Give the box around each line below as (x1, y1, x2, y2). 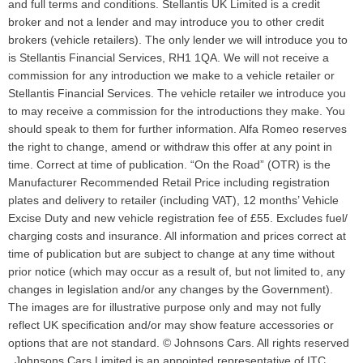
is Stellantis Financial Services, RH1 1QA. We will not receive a (8, 51, 329, 65)
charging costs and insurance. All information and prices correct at (8, 229, 346, 243)
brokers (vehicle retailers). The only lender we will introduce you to (8, 33, 348, 47)
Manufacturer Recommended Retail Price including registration (8, 176, 330, 190)
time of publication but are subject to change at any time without (8, 247, 335, 261)
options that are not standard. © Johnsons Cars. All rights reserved (8, 336, 349, 350)
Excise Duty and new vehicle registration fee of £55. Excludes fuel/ (8, 211, 348, 225)
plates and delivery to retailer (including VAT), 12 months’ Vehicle (8, 194, 339, 207)
